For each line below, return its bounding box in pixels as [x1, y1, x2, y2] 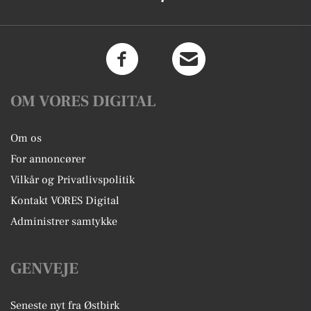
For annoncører [10, 151, 85, 166]
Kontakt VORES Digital [10, 193, 119, 208]
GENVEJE [10, 258, 78, 279]
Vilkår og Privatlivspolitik [10, 172, 135, 187]
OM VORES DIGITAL [10, 90, 156, 112]
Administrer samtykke [10, 214, 117, 228]
